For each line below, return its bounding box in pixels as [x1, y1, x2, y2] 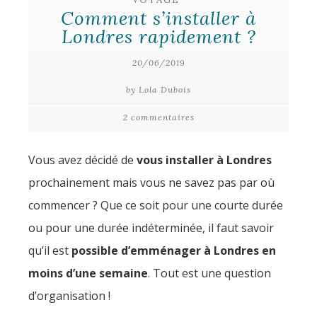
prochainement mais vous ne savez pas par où [28, 175, 275, 191]
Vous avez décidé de [28, 152, 134, 168]
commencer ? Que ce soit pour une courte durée [28, 197, 283, 214]
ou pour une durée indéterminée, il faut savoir [28, 220, 274, 236]
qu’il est [28, 243, 71, 259]
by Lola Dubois [126, 84, 191, 96]
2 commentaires [122, 112, 195, 123]
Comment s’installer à [61, 6, 256, 30]
